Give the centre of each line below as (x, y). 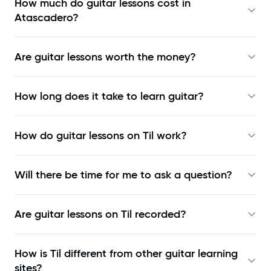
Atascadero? (47, 18)
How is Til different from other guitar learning (126, 254)
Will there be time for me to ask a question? (123, 175)
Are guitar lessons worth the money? (105, 57)
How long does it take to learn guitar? (109, 96)
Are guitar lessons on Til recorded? (100, 214)
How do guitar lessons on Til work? (101, 136)
